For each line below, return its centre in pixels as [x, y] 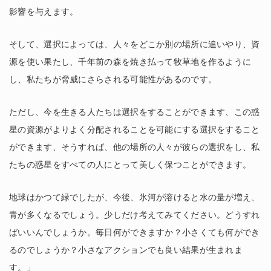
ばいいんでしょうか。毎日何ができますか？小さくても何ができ [135, 233]
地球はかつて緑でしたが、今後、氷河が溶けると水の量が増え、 [135, 198]
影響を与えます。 [44, 12]
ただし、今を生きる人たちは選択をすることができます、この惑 [135, 112]
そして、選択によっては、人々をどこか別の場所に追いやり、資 [135, 44]
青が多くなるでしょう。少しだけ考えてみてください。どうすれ [135, 215]
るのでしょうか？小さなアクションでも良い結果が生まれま [126, 250]
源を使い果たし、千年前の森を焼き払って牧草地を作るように [130, 62]
